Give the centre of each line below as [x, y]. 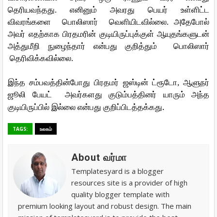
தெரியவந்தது [31, 10]
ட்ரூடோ [164, 83]
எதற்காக [44, 34]
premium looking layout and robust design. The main [105, 206]
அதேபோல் [192, 22]
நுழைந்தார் [66, 46]
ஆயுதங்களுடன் [183, 34]
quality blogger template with [120, 194]
